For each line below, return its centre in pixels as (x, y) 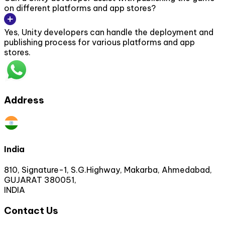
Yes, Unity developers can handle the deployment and (109, 32)
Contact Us (31, 211)
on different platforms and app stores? (80, 8)
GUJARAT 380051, (40, 180)
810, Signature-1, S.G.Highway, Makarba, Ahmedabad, (108, 170)
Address (24, 100)
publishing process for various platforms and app (99, 42)
